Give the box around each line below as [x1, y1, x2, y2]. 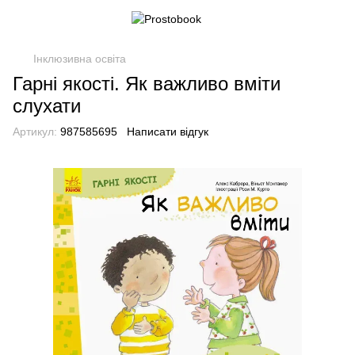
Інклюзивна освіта [33, 52, 126, 65]
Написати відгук [127, 125, 208, 138]
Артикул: [13, 125, 57, 138]
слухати [13, 95, 81, 116]
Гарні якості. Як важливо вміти [13, 73, 281, 94]
